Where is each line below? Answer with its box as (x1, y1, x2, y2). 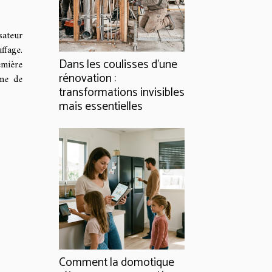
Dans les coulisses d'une (59, 55, 177, 75)
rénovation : (59, 69, 116, 89)
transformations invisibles (59, 83, 185, 103)
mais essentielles (59, 97, 143, 117)
